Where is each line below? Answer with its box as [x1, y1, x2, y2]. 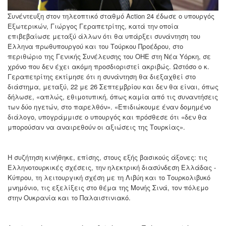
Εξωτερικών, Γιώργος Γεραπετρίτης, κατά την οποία [8, 21, 179, 31]
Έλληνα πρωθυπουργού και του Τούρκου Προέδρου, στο [8, 41, 183, 51]
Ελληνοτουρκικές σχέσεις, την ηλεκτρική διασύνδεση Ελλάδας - [8, 162, 216, 173]
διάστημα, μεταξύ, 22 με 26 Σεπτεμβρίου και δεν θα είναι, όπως [8, 82, 218, 92]
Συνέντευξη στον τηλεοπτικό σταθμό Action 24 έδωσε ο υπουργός [8, 11, 214, 21]
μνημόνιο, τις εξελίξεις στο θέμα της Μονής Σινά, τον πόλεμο [8, 183, 208, 193]
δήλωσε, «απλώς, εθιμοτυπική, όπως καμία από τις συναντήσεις [8, 92, 218, 102]
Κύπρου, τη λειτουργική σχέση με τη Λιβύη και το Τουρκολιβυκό [8, 173, 210, 183]
